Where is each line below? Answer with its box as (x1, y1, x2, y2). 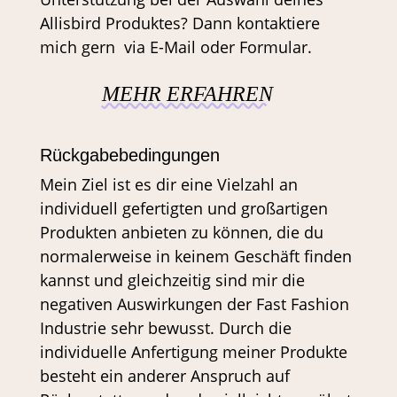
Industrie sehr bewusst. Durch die (39, 317, 292, 339)
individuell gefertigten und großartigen (39, 198, 328, 219)
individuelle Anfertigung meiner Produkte (39, 341, 347, 362)
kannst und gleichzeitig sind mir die (39, 269, 305, 291)
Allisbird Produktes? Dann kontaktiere (39, 12, 320, 34)
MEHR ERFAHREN (101, 82, 273, 105)
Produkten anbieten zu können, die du (39, 222, 323, 243)
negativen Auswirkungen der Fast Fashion (39, 293, 349, 315)
